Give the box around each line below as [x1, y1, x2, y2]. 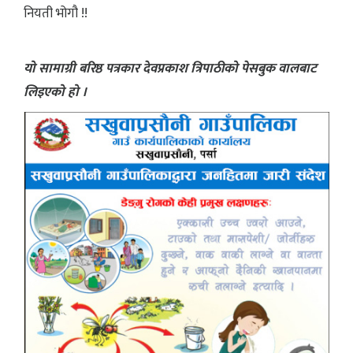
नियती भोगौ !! [24, 2, 87, 24]
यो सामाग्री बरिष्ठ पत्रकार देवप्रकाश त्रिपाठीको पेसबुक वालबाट [24, 57, 317, 80]
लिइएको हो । [24, 80, 87, 103]
